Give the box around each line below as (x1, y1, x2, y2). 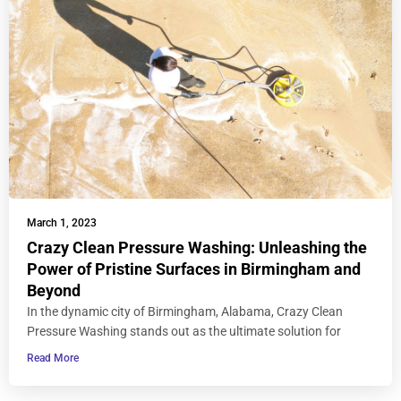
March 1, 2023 (27, 217, 97, 230)
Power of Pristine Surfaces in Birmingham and (27, 260, 361, 279)
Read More (27, 352, 79, 365)
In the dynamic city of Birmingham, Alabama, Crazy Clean (27, 304, 343, 320)
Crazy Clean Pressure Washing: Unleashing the (27, 238, 367, 258)
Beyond (27, 281, 81, 301)
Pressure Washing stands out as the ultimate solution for (27, 324, 341, 339)
